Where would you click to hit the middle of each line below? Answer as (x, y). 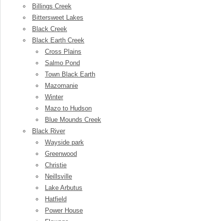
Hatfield (56, 199)
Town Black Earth (70, 74)
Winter (54, 97)
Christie (56, 165)
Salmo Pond (62, 63)
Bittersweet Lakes (58, 18)
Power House (64, 210)
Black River (49, 131)
